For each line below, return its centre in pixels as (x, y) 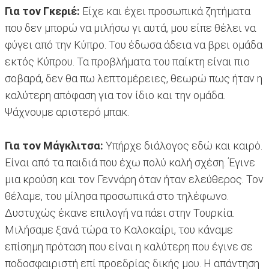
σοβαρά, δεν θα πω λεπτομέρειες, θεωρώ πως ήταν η (134, 79)
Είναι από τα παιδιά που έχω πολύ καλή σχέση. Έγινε (130, 163)
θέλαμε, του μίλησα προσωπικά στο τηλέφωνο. (117, 196)
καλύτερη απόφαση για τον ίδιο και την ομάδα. (115, 95)
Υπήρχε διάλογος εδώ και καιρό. (183, 146)
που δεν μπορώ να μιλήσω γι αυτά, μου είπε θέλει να (130, 28)
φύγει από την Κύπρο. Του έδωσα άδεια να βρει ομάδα (134, 45)
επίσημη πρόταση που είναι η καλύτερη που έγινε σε (129, 247)
